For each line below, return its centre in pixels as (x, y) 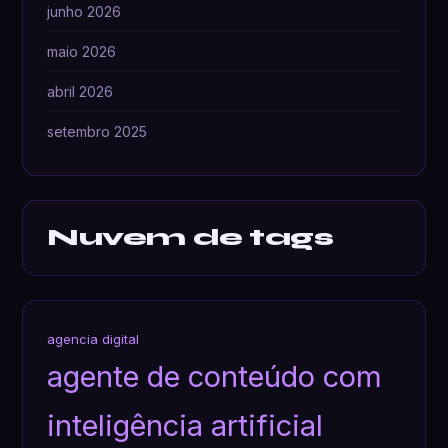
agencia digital (93, 339)
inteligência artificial (185, 426)
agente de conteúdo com (215, 377)
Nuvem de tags (190, 238)
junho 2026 (84, 12)
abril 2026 (80, 92)
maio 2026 (82, 52)
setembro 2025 (97, 132)
